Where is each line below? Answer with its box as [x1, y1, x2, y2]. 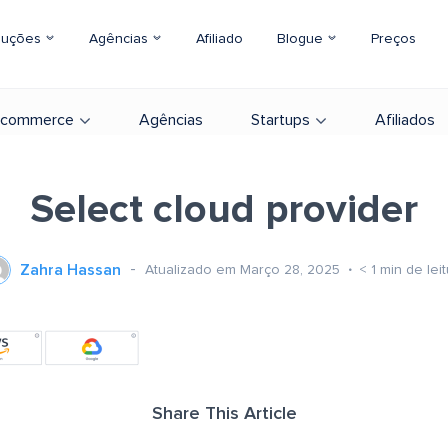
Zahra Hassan [20, 262, 121, 278]
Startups [251, 112, 310, 128]
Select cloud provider [30, 190, 418, 230]
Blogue [277, 32, 327, 46]
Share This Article [151, 405, 297, 423]
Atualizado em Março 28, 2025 [145, 262, 344, 277]
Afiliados [375, 112, 435, 128]
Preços [371, 32, 416, 46]
